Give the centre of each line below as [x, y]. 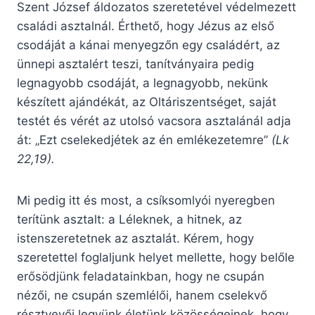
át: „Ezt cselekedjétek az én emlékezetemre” [144, 140]
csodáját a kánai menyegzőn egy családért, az [148, 45]
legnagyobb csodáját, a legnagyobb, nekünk [142, 83]
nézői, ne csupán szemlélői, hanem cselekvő [142, 296]
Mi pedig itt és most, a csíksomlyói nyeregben [146, 201]
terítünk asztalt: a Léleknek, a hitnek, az [129, 220]
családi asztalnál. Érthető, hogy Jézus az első [146, 26]
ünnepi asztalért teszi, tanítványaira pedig [135, 64]
